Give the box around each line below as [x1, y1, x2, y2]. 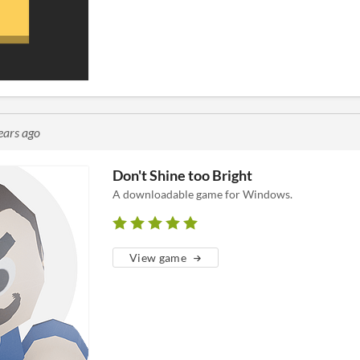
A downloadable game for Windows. [112, 187, 292, 201]
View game [129, 251, 187, 264]
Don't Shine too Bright [112, 166, 252, 184]
